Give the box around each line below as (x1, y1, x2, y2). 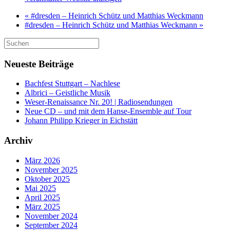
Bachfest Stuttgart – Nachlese (25, 79, 120, 88)
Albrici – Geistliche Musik (25, 88, 110, 98)
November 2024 (25, 211, 78, 220)
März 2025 (25, 202, 60, 211)
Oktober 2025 (25, 174, 70, 183)
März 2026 (25, 156, 60, 165)
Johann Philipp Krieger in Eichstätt (25, 116, 138, 125)
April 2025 (25, 193, 60, 202)
